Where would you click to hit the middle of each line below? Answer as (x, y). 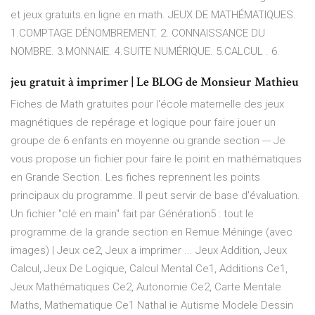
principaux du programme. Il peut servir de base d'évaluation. (155, 196)
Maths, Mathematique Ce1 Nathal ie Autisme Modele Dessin (152, 306)
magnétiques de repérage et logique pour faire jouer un (143, 123)
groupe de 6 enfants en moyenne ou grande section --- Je (148, 141)
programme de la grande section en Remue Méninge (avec (152, 232)
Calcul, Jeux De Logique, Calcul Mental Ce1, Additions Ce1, (149, 269)
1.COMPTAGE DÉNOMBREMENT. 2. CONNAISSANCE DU (138, 33)
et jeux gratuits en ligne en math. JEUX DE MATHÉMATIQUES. (153, 15)
